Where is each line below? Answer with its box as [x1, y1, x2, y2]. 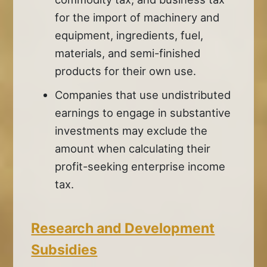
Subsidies [31, 241, 98, 258]
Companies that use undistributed [55, 88, 231, 101]
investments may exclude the [55, 123, 208, 137]
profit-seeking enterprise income [55, 159, 226, 173]
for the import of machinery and [55, 10, 220, 24]
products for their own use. [55, 64, 197, 77]
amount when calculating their [55, 141, 211, 155]
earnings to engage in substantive [55, 105, 231, 119]
